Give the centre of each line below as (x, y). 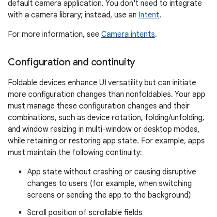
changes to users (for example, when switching (109, 184)
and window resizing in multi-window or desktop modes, (104, 130)
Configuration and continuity (71, 62)
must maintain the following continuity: (75, 153)
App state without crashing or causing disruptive (112, 172)
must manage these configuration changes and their (99, 106)
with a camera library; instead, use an (73, 15)
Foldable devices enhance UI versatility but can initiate (102, 83)
